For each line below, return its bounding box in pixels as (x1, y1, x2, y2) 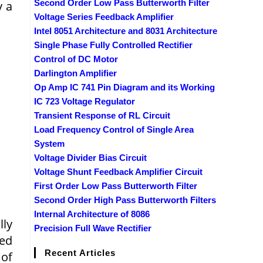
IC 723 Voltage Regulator (34, 96, 135, 106)
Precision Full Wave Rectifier (34, 222, 151, 233)
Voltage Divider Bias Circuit (34, 152, 147, 163)
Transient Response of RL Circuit (34, 110, 170, 120)
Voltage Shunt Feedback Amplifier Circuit (34, 166, 203, 177)
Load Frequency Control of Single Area (34, 124, 194, 134)
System (34, 138, 65, 149)
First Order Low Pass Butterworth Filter (34, 180, 197, 191)
